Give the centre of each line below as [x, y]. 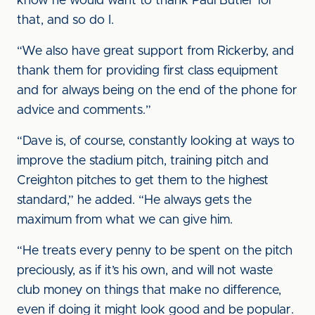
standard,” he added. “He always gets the [134, 200]
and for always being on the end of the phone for [157, 91]
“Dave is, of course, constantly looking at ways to [156, 141]
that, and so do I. [65, 20]
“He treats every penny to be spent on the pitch [155, 251]
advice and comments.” [84, 110]
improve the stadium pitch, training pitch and [143, 161]
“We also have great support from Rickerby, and [155, 51]
